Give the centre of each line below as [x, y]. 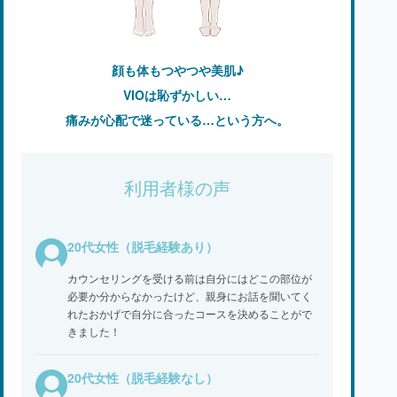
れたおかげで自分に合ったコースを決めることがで [190, 313]
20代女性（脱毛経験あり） [143, 246]
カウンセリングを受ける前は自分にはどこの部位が [190, 277]
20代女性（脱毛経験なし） [143, 377]
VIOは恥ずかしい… [177, 94]
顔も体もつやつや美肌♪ [177, 70]
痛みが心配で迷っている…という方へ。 [177, 119]
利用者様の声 [177, 188]
